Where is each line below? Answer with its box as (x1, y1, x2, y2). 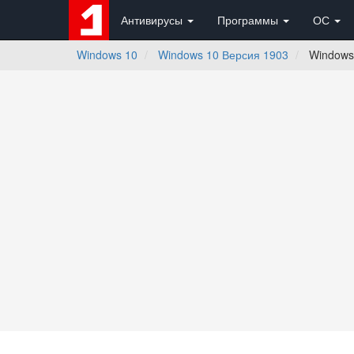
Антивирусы (121, 12, 186, 28)
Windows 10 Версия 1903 (158, 47, 288, 62)
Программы (217, 12, 281, 28)
